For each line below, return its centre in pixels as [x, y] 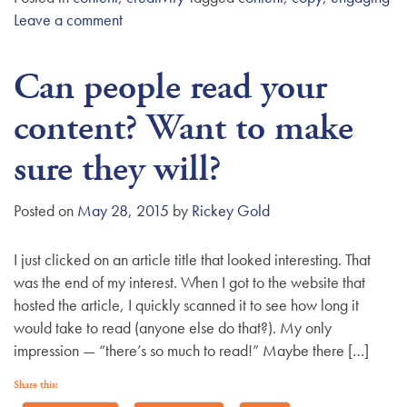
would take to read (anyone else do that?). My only [173, 327]
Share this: [36, 384]
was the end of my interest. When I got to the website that [189, 282]
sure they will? [118, 169]
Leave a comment [68, 19]
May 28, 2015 [123, 210]
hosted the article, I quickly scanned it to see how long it [186, 304]
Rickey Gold [231, 210]
